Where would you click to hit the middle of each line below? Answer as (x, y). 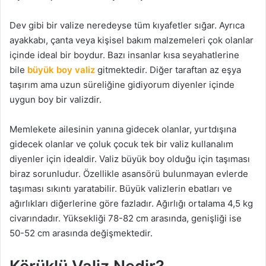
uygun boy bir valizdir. (56, 100)
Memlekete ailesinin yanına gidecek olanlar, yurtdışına (123, 129)
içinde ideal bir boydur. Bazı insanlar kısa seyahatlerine (124, 55)
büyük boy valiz (61, 70)
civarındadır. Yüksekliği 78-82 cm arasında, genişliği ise (126, 218)
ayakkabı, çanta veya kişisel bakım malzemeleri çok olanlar (132, 40)
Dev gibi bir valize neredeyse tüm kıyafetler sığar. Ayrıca (127, 26)
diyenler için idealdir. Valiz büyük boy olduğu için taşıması (130, 159)
